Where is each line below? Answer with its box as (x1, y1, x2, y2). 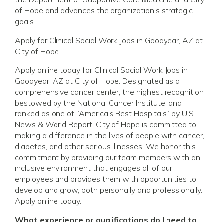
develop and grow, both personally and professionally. (15, 184, 202, 195)
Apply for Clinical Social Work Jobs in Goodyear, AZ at (15, 35, 203, 45)
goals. (15, 16, 35, 26)
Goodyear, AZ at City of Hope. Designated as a (15, 75, 180, 86)
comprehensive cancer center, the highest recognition (15, 86, 204, 97)
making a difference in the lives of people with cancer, (15, 130, 204, 140)
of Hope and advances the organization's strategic (15, 5, 193, 15)
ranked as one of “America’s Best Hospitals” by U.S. (15, 108, 195, 118)
